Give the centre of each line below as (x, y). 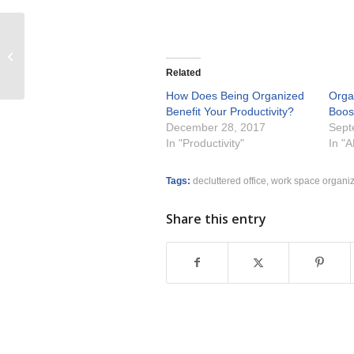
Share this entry (216, 218)
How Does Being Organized (235, 95)
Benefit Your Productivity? (230, 111)
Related (183, 72)
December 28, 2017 (216, 127)
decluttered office (230, 180)
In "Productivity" (205, 143)
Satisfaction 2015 (68, 64)
